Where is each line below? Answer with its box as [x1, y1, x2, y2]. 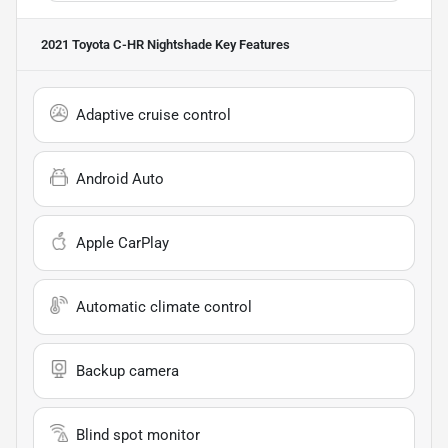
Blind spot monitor [76, 425, 200, 444]
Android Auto [76, 169, 164, 188]
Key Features [212, 36, 290, 52]
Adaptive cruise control [76, 105, 231, 124]
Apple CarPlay [76, 233, 169, 252]
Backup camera [76, 361, 179, 380]
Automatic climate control [76, 297, 252, 316]
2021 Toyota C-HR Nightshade [41, 36, 212, 52]
